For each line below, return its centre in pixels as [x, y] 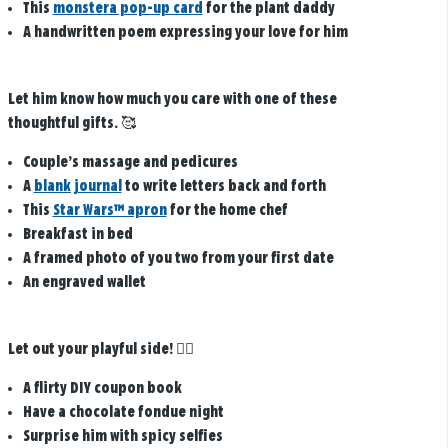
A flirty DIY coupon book [102, 388]
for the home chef [227, 210]
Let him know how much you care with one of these [172, 99]
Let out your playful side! [90, 349]
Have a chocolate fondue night [123, 412]
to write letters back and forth [223, 186]
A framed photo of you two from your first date [178, 258]
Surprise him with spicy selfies [122, 436]
